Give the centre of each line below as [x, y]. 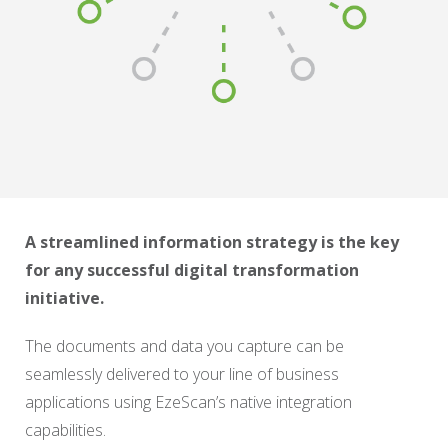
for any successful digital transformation [192, 270]
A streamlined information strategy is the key [212, 242]
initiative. [64, 298]
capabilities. [65, 430]
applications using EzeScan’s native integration [188, 402]
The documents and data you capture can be [184, 346]
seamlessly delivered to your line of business [182, 374]
